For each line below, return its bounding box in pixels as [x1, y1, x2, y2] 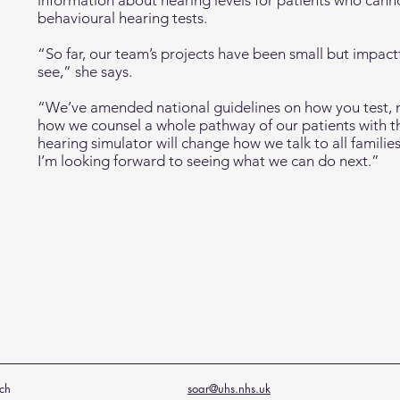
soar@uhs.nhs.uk [187, 380, 271, 396]
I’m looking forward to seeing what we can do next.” [37, 152, 379, 170]
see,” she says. [37, 62, 132, 80]
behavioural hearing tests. [37, 9, 207, 27]
